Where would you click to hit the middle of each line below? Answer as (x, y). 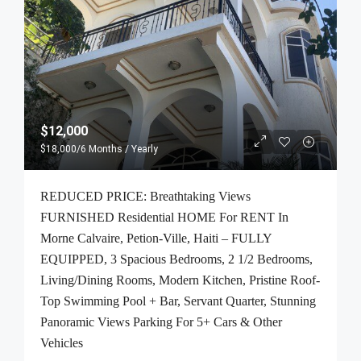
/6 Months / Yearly (117, 149)
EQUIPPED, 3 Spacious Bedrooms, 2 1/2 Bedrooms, (176, 259)
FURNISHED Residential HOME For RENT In (164, 217)
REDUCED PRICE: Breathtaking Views (145, 196)
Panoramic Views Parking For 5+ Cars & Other (161, 322)
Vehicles (62, 343)
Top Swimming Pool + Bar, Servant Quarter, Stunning (178, 301)
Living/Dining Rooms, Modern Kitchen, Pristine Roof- (180, 280)
